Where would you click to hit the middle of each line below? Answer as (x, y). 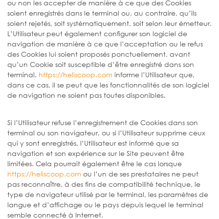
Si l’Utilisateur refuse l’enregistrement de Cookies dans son (103, 122)
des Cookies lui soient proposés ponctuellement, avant (99, 54)
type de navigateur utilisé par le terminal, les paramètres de (108, 194)
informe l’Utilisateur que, (153, 74)
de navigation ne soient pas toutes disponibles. (86, 95)
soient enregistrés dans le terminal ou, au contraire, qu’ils (102, 13)
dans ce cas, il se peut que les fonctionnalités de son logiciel (108, 85)
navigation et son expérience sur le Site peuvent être (96, 153)
